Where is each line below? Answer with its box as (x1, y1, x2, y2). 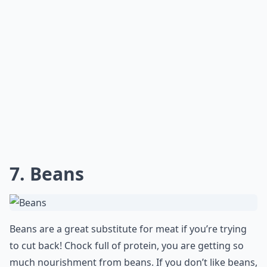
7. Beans (10, 162, 84, 186)
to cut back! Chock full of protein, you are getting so (10, 239, 244, 252)
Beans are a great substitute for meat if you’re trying (10, 222, 247, 235)
